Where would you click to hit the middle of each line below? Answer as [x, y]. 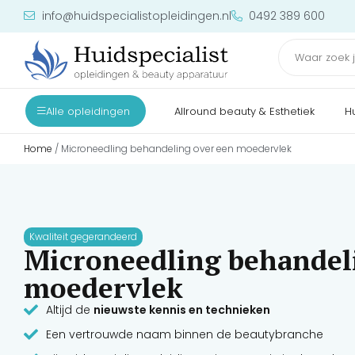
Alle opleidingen [88, 111]
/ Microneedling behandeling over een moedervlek [172, 148]
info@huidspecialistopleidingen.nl [136, 16]
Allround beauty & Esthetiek [244, 111]
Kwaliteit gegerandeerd [83, 236]
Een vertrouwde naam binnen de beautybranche [184, 334]
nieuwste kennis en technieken [181, 309]
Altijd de [69, 309]
